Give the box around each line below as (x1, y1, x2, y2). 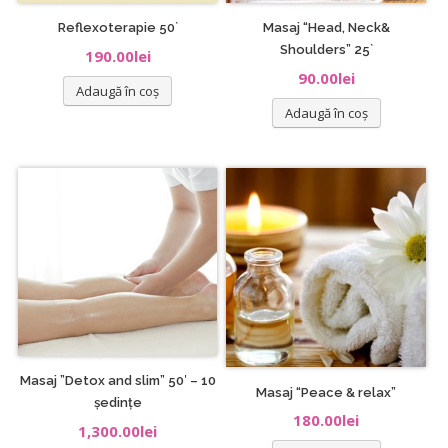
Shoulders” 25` (279, 42, 373, 58)
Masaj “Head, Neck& (262, 20, 390, 36)
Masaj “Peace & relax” (256, 384, 397, 400)
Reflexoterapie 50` (57, 20, 178, 36)
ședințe (93, 395, 142, 411)
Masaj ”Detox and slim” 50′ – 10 (19, 373, 216, 389)
